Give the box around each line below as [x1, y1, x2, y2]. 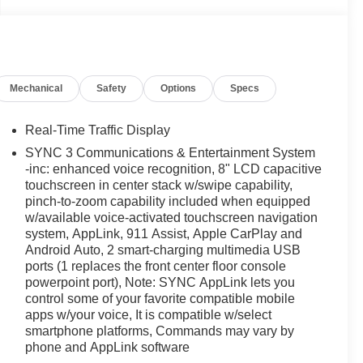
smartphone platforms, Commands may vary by [24, 323, 294, 338]
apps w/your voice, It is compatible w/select [24, 307, 271, 322]
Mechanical [10, 83, 63, 95]
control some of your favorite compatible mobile [24, 291, 295, 305]
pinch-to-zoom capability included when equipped [24, 194, 310, 208]
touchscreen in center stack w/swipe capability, [24, 177, 293, 192]
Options [160, 83, 197, 95]
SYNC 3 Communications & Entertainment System [24, 145, 315, 160]
